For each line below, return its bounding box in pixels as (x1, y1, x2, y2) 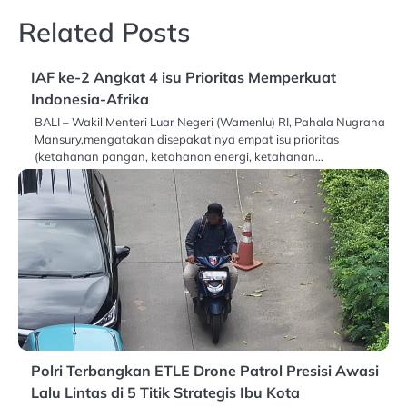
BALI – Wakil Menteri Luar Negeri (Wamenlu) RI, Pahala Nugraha (35, 114, 385, 130)
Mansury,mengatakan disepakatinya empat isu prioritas (35, 132, 339, 147)
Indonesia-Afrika (31, 90, 149, 109)
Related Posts (18, 15, 191, 49)
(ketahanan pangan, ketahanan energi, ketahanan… (35, 149, 323, 164)
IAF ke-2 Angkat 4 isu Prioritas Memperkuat (31, 68, 336, 87)
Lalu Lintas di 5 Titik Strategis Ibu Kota (31, 383, 300, 402)
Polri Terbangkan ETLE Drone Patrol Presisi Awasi (31, 362, 379, 381)
